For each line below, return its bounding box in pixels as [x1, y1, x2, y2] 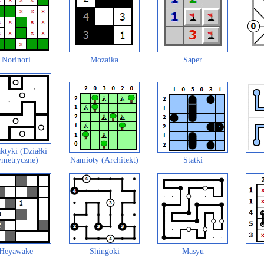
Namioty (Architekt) [70, 156, 138, 164]
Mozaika [90, 55, 118, 64]
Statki [183, 156, 203, 164]
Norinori [1, 55, 31, 64]
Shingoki [89, 247, 120, 256]
